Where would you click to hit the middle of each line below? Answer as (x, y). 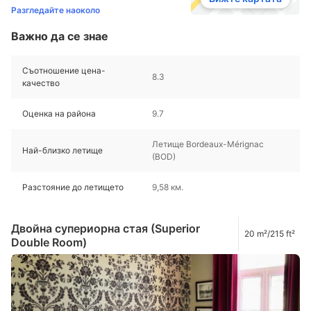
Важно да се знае (60, 36)
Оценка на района (59, 114)
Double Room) (49, 243)
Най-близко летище (62, 151)
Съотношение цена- (64, 71)
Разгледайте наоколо (56, 10)
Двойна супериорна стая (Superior (106, 229)
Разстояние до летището (73, 187)
